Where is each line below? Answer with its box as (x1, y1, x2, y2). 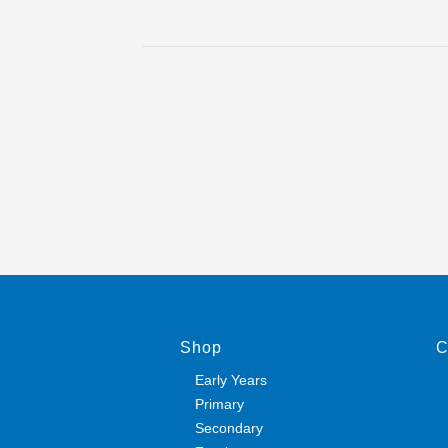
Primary (195, 395, 245, 412)
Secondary (195, 419, 264, 436)
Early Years (195, 371, 268, 388)
